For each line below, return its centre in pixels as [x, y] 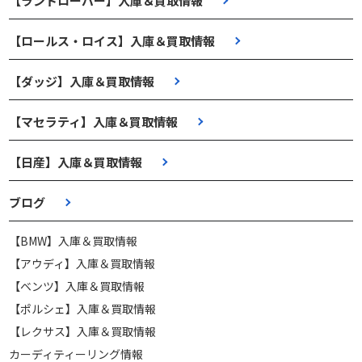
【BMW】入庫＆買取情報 [74, 240]
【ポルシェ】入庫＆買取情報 [83, 308]
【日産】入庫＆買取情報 [76, 162]
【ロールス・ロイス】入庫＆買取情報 [112, 40]
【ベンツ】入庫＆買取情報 [77, 286]
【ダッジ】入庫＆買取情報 [82, 81]
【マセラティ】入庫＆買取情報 [94, 121]
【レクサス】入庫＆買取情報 [83, 331]
